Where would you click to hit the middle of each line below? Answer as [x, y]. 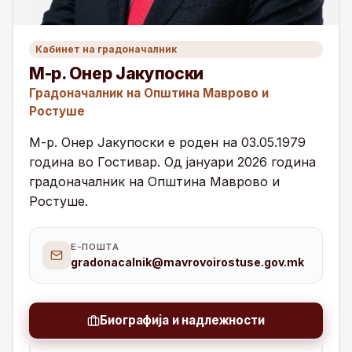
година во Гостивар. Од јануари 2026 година [172, 162]
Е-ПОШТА [95, 247]
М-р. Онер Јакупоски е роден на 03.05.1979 [167, 143]
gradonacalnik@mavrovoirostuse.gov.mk [187, 262]
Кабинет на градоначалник [106, 49]
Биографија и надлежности [182, 321]
